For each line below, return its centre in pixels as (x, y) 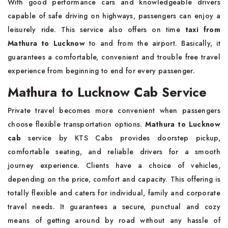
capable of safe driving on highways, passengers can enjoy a (114, 16)
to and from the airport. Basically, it (152, 43)
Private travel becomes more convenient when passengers (114, 110)
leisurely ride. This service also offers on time (96, 30)
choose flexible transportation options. (77, 124)
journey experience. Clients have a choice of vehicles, (114, 165)
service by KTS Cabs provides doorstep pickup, (120, 138)
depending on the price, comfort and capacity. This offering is (114, 179)
